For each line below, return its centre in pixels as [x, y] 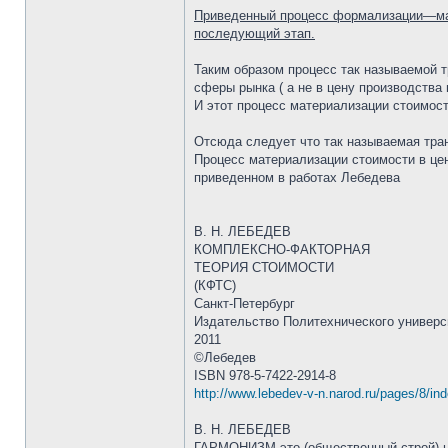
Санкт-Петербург [244, 303]
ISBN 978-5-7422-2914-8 [265, 375]
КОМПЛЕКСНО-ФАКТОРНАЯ [282, 249]
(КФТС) [215, 285]
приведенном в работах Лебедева [297, 177]
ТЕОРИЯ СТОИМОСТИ [264, 267]
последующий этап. [254, 33]
